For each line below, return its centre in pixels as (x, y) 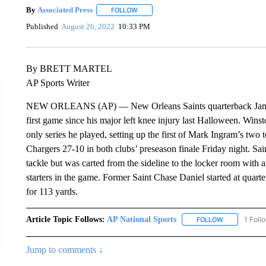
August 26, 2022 (88, 27)
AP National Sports (141, 219)
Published (42, 27)
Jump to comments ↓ (64, 249)
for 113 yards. (52, 191)
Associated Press (65, 10)
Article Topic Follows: (65, 219)
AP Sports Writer (58, 83)
